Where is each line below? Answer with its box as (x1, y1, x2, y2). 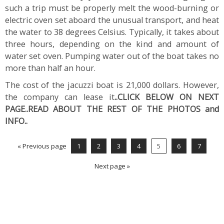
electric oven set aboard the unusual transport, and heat (5, 14, 219, 26)
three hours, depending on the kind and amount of (5, 38, 219, 50)
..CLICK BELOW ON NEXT (114, 91, 219, 103)
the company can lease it (5, 91, 114, 103)
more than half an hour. (5, 62, 95, 74)
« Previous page (17, 141, 66, 151)
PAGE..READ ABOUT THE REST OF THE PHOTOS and (5, 103, 219, 115)
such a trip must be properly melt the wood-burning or (5, 2, 219, 14)
